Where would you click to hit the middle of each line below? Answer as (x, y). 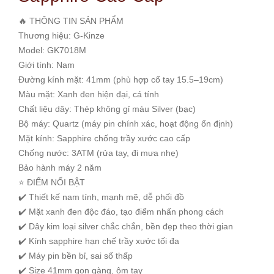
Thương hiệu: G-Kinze (61, 35)
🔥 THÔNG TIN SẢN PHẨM (71, 21)
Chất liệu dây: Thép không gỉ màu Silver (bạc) (107, 109)
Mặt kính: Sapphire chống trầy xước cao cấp (104, 138)
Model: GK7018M (52, 50)
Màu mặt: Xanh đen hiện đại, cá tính (89, 94)
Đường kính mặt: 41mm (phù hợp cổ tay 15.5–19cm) (121, 80)
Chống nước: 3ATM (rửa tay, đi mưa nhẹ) (98, 153)
